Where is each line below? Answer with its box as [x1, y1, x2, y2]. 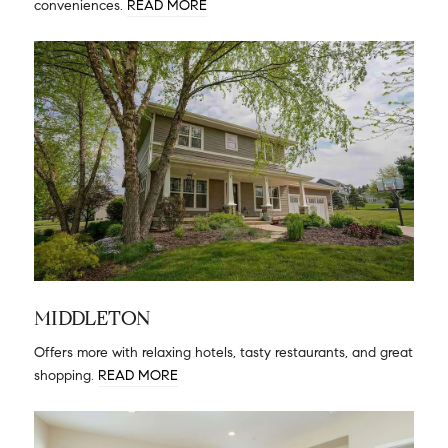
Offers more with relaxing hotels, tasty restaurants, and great [34, 344, 413, 361]
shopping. [34, 367, 98, 384]
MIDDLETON [34, 306, 151, 331]
